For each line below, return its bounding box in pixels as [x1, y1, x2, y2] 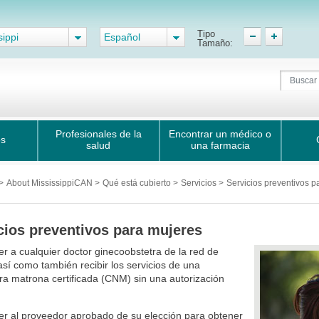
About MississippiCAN [6, 178, 95, 188]
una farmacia [190, 140, 250, 151]
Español [104, 31, 140, 43]
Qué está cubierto [103, 178, 173, 188]
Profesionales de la [55, 128, 142, 140]
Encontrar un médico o [169, 128, 271, 140]
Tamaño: [197, 38, 233, 48]
